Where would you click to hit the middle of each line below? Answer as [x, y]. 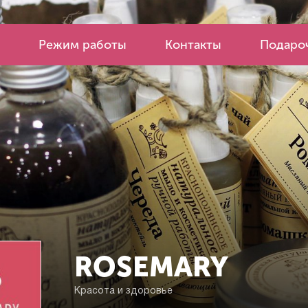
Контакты [193, 45]
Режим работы [82, 45]
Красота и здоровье [123, 291]
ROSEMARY [151, 267]
